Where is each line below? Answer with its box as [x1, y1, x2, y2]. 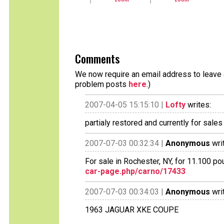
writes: [185, 100, 211, 109]
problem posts [75, 79, 128, 89]
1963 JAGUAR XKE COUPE [85, 205, 178, 214]
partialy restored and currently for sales [85, 118, 222, 127]
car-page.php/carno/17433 [85, 166, 185, 176]
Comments [75, 50, 119, 66]
